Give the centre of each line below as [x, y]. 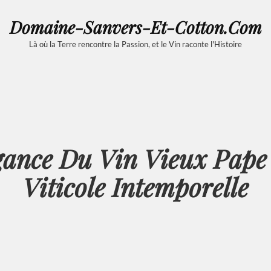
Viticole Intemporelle [135, 187]
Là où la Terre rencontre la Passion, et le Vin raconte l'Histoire [135, 44]
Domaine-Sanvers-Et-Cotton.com [135, 27]
